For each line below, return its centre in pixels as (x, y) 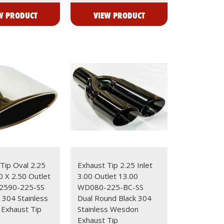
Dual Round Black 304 (115, 198)
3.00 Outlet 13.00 (108, 176)
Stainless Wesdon (108, 209)
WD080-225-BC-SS (111, 187)
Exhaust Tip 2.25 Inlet (115, 165)
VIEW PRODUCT (119, 15)
